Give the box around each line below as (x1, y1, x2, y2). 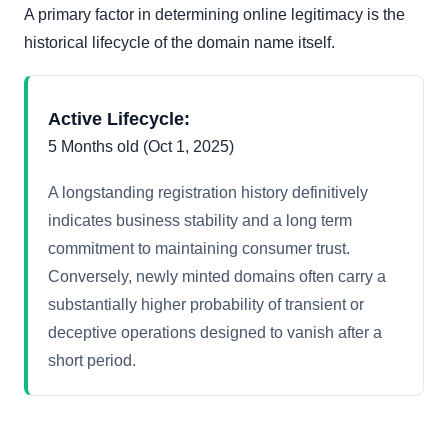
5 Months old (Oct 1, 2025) (48, 138, 234, 156)
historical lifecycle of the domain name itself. (24, 34, 335, 52)
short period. (48, 352, 136, 370)
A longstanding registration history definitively (48, 184, 368, 202)
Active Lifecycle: (48, 109, 190, 130)
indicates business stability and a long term (48, 212, 352, 230)
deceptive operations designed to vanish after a (48, 324, 382, 342)
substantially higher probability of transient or (48, 296, 364, 314)
